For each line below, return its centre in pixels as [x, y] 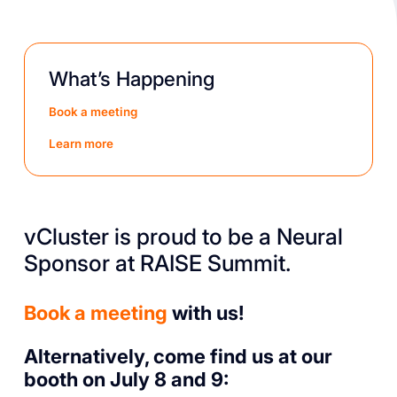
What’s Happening [131, 79]
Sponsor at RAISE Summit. [157, 264]
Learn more [81, 143]
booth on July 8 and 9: [126, 380]
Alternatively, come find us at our [178, 357]
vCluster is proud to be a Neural [183, 237]
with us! [206, 312]
